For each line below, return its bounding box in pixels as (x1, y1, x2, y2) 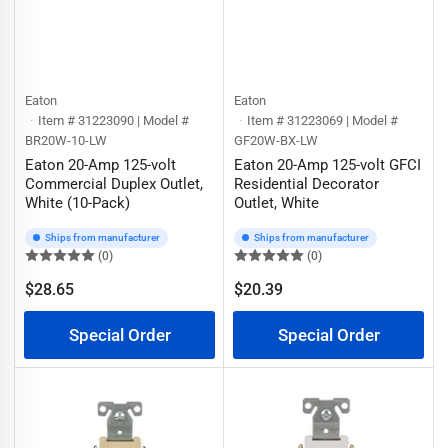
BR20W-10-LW (25, 132, 107, 148)
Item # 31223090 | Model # (38, 112, 190, 128)
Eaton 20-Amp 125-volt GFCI (234, 155, 421, 174)
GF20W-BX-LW (234, 132, 318, 148)
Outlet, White (234, 193, 319, 212)
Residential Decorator (234, 174, 379, 193)
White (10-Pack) (25, 193, 130, 212)
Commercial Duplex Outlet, (25, 174, 203, 193)
